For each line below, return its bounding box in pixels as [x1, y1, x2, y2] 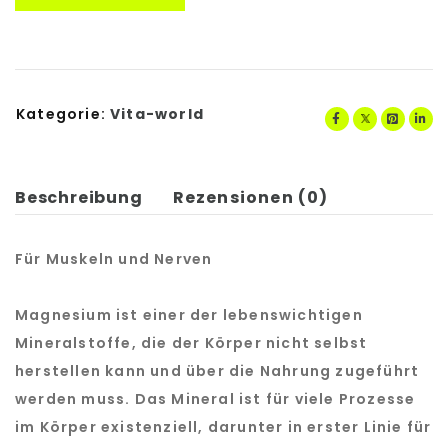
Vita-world [110, 104, 204, 124]
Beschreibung [15, 186, 143, 209]
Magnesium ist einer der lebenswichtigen [15, 305, 363, 325]
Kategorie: [16, 104, 106, 124]
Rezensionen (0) [172, 186, 329, 209]
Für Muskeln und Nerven [15, 249, 213, 269]
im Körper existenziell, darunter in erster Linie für [15, 417, 432, 437]
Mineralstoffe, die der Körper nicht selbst [15, 333, 368, 353]
